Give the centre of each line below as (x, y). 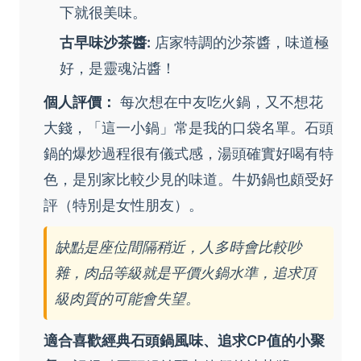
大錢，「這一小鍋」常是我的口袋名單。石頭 (189, 127)
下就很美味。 (103, 12)
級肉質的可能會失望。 (127, 298)
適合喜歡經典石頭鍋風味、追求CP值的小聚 (184, 340)
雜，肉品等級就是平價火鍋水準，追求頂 (185, 272)
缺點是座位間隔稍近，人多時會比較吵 (178, 247)
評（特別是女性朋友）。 (123, 205)
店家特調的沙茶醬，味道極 (240, 42)
